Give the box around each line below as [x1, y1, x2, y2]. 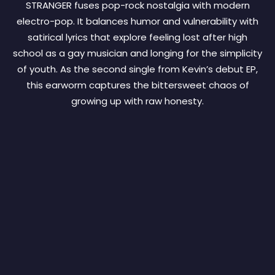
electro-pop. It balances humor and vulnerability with [17, 15, 258, 28]
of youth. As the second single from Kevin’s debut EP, [17, 63, 258, 76]
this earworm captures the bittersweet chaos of [26, 79, 249, 92]
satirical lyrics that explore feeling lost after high [28, 31, 247, 44]
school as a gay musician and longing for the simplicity [13, 47, 262, 60]
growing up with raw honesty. [71, 95, 204, 108]
